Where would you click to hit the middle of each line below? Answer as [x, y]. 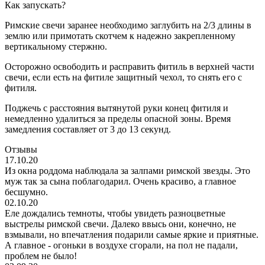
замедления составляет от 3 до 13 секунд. [88, 129]
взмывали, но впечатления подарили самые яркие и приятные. [132, 234]
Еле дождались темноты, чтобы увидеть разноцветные [115, 213]
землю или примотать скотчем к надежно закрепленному [120, 35]
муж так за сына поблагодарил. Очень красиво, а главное [120, 181]
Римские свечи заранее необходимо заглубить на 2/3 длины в [128, 25]
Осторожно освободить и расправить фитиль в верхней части [130, 66]
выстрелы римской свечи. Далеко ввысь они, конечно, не [120, 224]
